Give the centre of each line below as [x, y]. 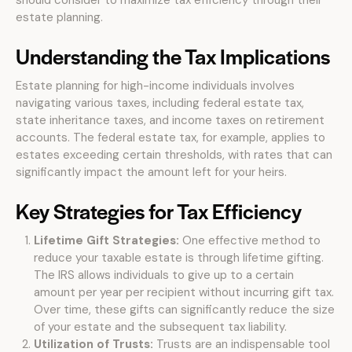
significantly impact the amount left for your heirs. [151, 172]
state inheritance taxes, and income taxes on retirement [170, 120]
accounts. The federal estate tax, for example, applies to [170, 137]
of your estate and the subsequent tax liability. [160, 327]
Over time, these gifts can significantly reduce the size [184, 310]
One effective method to [249, 240]
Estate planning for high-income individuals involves [155, 86]
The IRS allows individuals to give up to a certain [163, 275]
